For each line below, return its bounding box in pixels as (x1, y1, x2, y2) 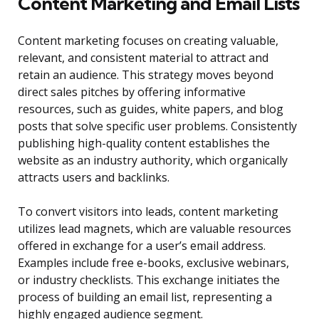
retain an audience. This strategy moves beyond (18, 67, 273, 83)
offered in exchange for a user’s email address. (18, 238, 266, 254)
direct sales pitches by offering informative (18, 84, 246, 100)
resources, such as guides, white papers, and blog (18, 101, 283, 117)
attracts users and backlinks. (18, 169, 169, 186)
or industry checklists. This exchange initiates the (18, 272, 280, 288)
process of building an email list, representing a (18, 289, 272, 305)
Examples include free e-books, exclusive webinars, (18, 255, 289, 271)
